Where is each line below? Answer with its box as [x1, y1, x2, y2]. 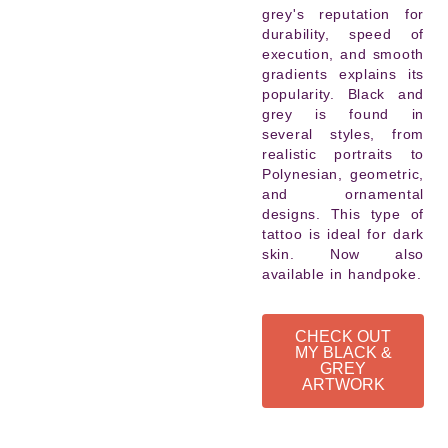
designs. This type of [262, 206, 424, 222]
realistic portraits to [262, 146, 424, 162]
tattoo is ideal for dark [262, 226, 424, 242]
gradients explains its [262, 66, 424, 82]
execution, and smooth [262, 46, 424, 62]
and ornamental [262, 186, 424, 202]
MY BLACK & [294, 344, 392, 361]
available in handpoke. [262, 266, 422, 282]
